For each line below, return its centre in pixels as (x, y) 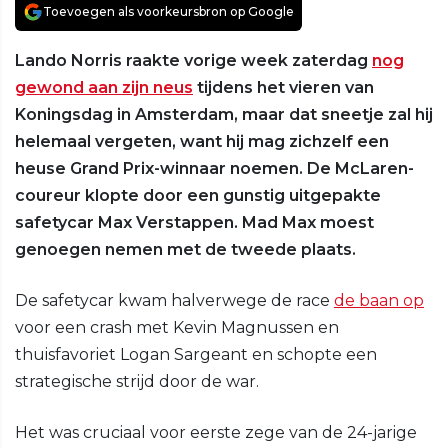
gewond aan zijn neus (104, 88)
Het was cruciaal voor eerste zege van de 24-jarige (216, 433)
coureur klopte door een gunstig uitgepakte (198, 196)
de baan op (379, 301)
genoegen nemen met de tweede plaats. (185, 250)
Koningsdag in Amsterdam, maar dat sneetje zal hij (224, 115)
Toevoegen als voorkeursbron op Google (168, 12)
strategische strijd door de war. (137, 382)
